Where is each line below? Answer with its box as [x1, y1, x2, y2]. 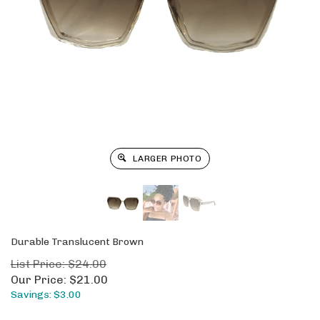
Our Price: [11, 273, 66, 286]
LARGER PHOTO [130, 154, 202, 164]
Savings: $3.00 [11, 289, 81, 301]
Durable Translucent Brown [11, 236, 144, 248]
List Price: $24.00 [11, 257, 106, 271]
